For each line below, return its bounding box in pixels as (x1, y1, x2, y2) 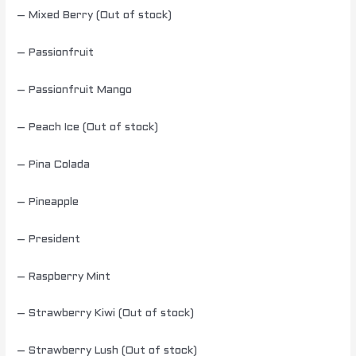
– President (17, 234, 81, 245)
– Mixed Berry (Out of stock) (17, 10, 172, 21)
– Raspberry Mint (17, 271, 111, 282)
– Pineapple (17, 196, 79, 207)
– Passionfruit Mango (17, 85, 133, 96)
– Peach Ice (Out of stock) (17, 122, 159, 133)
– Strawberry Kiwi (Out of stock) (17, 308, 195, 319)
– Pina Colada (17, 159, 91, 170)
